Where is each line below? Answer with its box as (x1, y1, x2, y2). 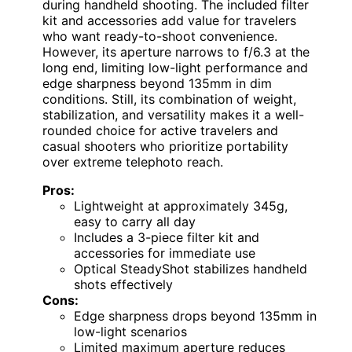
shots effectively (74, 277, 173, 293)
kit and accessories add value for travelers (42, 13, 296, 29)
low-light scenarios (74, 324, 187, 340)
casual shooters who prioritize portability (42, 138, 288, 155)
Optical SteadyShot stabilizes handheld (74, 261, 307, 277)
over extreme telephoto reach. (42, 154, 223, 170)
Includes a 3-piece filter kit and (74, 229, 259, 246)
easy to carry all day (74, 214, 196, 230)
